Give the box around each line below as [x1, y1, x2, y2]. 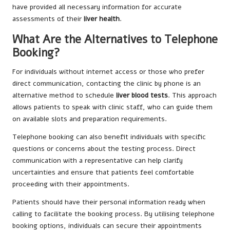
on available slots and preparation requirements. [12, 113, 167, 124]
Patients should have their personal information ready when [12, 197, 205, 207]
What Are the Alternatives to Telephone [12, 31, 218, 47]
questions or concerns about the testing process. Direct [12, 143, 196, 154]
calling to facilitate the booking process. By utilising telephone [12, 208, 215, 219]
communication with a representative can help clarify [12, 155, 183, 165]
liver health [84, 13, 120, 24]
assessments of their [12, 13, 84, 24]
